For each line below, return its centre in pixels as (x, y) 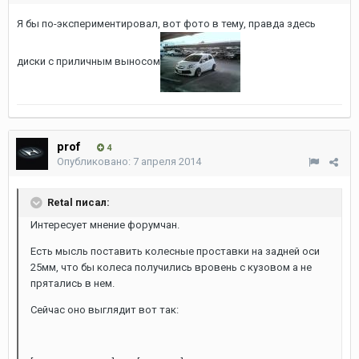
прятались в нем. (73, 283)
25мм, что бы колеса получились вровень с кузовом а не (171, 267)
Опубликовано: (95, 161)
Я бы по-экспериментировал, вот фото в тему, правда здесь (166, 24)
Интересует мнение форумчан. (105, 225)
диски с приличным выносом (89, 61)
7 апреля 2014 (167, 161)
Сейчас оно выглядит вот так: (105, 310)
